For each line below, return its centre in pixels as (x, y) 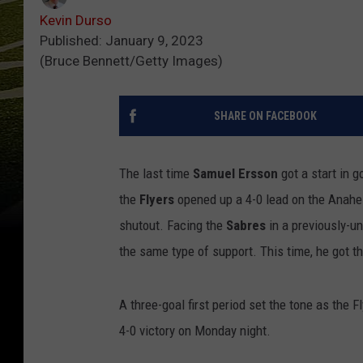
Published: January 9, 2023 (122, 41)
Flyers (157, 200)
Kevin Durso (76, 21)
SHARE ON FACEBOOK (265, 116)
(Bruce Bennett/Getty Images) (131, 61)
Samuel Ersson (235, 174)
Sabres (246, 226)
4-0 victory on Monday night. (195, 331)
